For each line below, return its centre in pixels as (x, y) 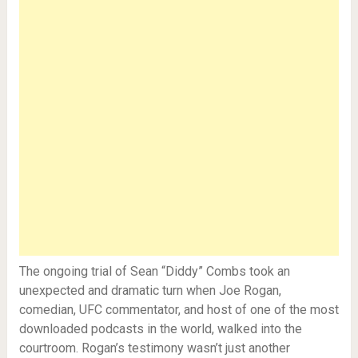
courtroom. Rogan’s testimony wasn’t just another (154, 348)
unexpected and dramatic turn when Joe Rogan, (150, 290)
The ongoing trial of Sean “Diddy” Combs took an (154, 271)
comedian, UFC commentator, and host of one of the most (179, 310)
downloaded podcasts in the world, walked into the (160, 329)
